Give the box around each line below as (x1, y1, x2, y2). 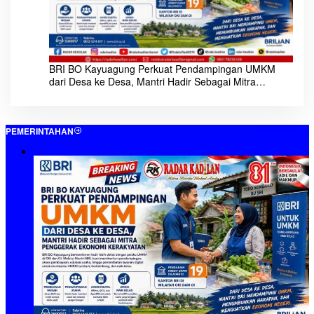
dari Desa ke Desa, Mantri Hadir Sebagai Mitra (49, 74, 256, 88)
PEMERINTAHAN (5, 125, 74, 138)
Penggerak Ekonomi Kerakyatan (49, 86, 192, 101)
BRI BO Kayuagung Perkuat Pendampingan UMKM (49, 61, 275, 76)
